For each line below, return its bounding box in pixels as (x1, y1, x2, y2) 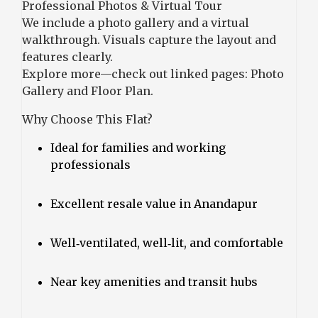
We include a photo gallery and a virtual (22, 15, 249, 30)
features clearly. (22, 49, 113, 64)
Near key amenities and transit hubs (50, 274, 258, 289)
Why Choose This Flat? (22, 111, 153, 126)
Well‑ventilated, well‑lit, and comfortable (50, 235, 283, 250)
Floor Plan (91, 83, 150, 98)
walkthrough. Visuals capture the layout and (22, 32, 276, 47)
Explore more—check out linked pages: (22, 66, 251, 81)
